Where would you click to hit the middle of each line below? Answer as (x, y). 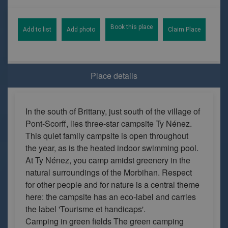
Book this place (132, 27)
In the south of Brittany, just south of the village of (113, 111)
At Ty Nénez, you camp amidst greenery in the (108, 160)
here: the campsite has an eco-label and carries (111, 197)
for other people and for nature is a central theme (112, 184)
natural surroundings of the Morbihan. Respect (109, 172)
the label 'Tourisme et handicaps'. (85, 209)
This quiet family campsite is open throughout (107, 136)
